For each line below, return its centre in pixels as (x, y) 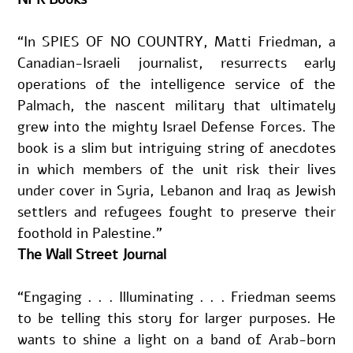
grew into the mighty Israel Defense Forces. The (176, 126)
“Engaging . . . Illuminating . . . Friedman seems (176, 297)
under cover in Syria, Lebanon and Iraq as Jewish (176, 190)
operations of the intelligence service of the (176, 84)
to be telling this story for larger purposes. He (176, 318)
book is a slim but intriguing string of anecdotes (176, 148)
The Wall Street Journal (91, 254)
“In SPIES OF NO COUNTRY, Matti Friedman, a (176, 41)
